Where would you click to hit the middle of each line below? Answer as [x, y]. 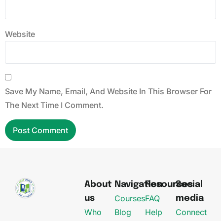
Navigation [139, 184]
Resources [169, 184]
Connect [191, 212]
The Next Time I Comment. [54, 105]
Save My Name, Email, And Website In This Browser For [108, 92]
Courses [130, 198]
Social [189, 184]
